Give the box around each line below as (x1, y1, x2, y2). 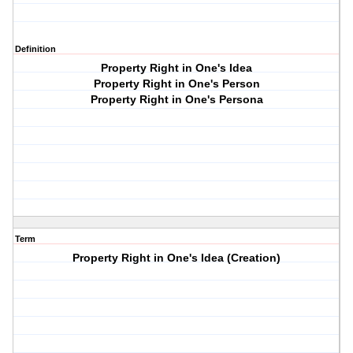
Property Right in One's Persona (90, 93, 263, 106)
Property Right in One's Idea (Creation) (72, 251, 281, 265)
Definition (15, 44, 56, 54)
